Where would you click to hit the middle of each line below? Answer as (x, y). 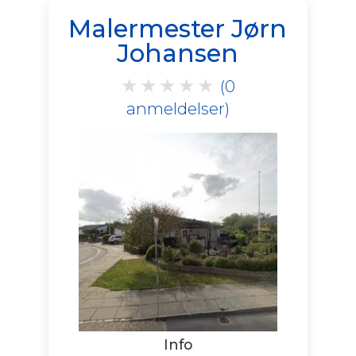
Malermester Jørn (178, 28)
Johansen (178, 53)
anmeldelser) (178, 108)
